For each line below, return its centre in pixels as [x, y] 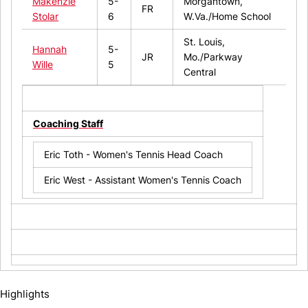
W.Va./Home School [227, 16]
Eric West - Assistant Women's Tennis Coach [143, 179]
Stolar [45, 16]
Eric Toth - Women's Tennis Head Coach [133, 154]
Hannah [49, 49]
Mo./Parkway [213, 56]
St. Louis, [204, 41]
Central [200, 71]
